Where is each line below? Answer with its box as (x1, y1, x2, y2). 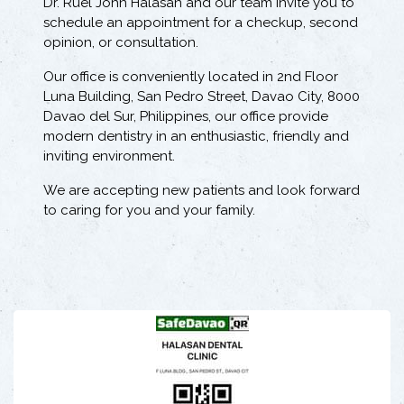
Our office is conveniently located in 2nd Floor (43, 69, 338, 86)
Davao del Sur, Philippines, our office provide (43, 108, 328, 125)
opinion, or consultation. (43, 34, 198, 51)
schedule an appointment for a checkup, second (43, 14, 358, 32)
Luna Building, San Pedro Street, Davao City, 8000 (43, 88, 360, 106)
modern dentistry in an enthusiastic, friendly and (43, 128, 349, 145)
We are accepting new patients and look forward (43, 182, 360, 199)
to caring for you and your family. (43, 202, 255, 219)
